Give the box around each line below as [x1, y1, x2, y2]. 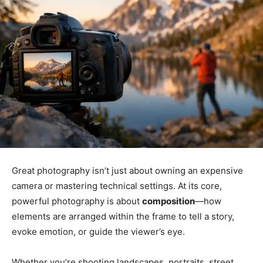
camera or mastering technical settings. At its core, [12, 180, 222, 191]
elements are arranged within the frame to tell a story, [12, 210, 234, 222]
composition [142, 195, 195, 207]
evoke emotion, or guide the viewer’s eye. [12, 225, 185, 237]
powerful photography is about [12, 195, 142, 207]
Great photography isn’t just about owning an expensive [12, 164, 243, 176]
